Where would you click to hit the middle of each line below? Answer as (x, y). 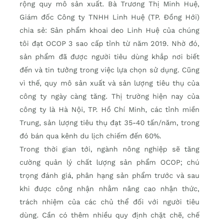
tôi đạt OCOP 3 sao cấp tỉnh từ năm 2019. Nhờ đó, (109, 44)
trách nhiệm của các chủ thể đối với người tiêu (109, 202)
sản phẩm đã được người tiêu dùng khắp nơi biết (109, 57)
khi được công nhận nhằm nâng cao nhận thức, (109, 189)
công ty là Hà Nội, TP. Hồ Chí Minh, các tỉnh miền (109, 110)
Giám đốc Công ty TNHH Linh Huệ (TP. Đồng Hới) (109, 17)
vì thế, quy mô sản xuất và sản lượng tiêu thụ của (109, 83)
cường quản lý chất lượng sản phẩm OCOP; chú (109, 163)
